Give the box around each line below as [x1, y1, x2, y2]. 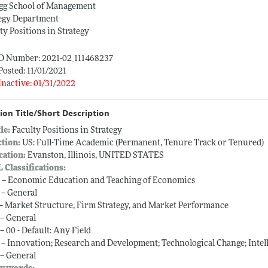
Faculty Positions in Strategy [12, 126, 123, 136]
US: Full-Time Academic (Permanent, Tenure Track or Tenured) [20, 139, 264, 148]
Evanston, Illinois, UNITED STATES [26, 151, 165, 161]
